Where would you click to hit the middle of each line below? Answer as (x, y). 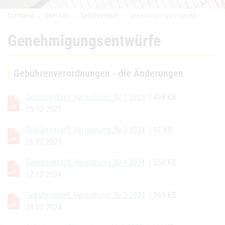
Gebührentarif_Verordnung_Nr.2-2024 (85, 195)
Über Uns (57, 16)
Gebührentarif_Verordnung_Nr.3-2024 (85, 130)
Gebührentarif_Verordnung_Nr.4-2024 (85, 162)
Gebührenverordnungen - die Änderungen (98, 73)
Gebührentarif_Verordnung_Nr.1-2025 (85, 97)
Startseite (21, 16)
